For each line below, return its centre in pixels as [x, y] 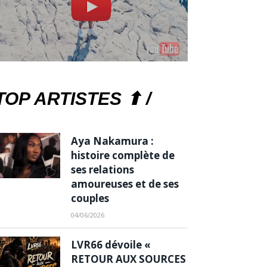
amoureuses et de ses [125, 184]
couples [90, 198]
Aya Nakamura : [112, 141]
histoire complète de [123, 155]
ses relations [103, 169]
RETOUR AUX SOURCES [128, 259]
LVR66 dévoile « [111, 244]
